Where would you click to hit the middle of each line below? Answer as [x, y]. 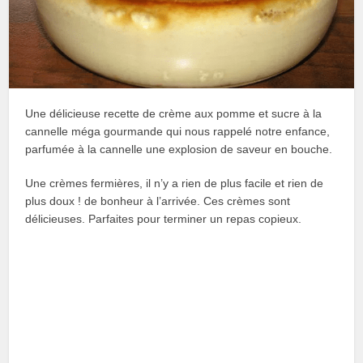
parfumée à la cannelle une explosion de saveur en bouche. [179, 149]
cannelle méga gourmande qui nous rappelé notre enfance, [178, 132]
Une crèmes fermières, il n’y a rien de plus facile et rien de [175, 184]
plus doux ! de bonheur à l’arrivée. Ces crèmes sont [158, 201]
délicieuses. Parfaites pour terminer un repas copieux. [164, 219]
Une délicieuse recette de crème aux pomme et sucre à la [174, 114]
